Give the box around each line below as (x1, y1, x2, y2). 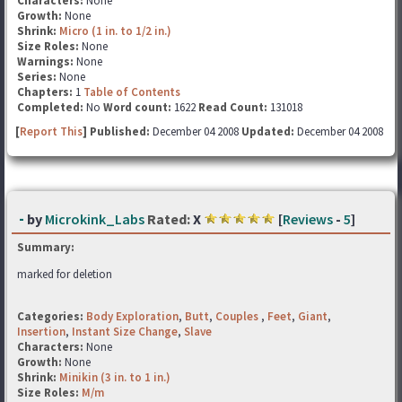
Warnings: (17, 54, 76, 69)
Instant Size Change (72, 324, 178, 339)
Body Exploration (86, 309, 179, 324)
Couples (215, 309, 261, 324)
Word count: (103, 100, 171, 115)
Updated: (241, 124, 294, 139)
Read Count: (198, 100, 267, 115)
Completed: (17, 100, 83, 115)
